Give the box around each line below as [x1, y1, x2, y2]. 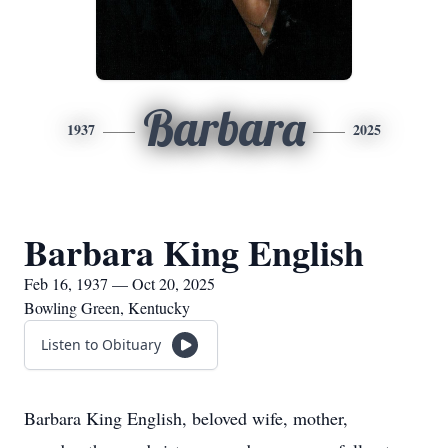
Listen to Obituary [41, 335, 161, 354]
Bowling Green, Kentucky [24, 297, 190, 318]
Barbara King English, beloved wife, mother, [24, 406, 348, 430]
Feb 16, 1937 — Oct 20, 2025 [24, 273, 215, 294]
